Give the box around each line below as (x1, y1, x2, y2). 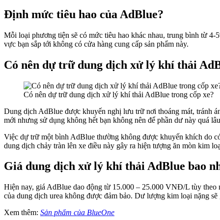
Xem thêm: (4, 208, 40, 217)
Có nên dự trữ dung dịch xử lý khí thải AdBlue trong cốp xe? (24, 90, 214, 99)
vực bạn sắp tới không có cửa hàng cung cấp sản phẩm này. (4, 39, 189, 48)
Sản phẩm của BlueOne (40, 208, 114, 217)
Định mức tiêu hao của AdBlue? (4, 7, 164, 21)
